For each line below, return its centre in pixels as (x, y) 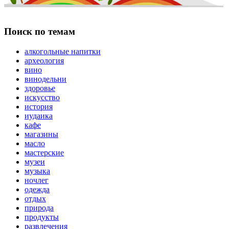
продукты (42, 217)
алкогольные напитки (63, 51)
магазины (41, 134)
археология (44, 60)
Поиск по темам (40, 32)
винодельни (45, 79)
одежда (37, 189)
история (39, 106)
